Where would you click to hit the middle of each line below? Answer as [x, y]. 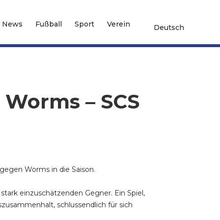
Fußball [48, 24]
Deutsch [169, 27]
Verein [118, 24]
